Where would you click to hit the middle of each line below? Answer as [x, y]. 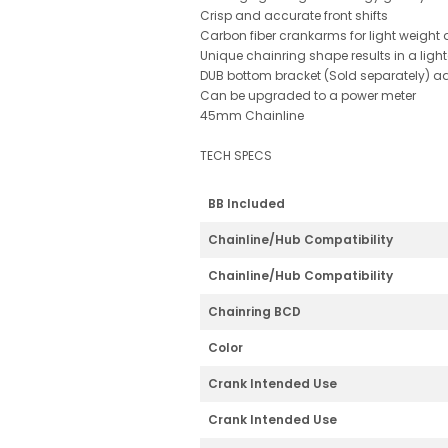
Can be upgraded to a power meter [308, 95]
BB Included [246, 203]
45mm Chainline [252, 115]
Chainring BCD [254, 311]
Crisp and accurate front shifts [294, 15]
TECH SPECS [236, 155]
